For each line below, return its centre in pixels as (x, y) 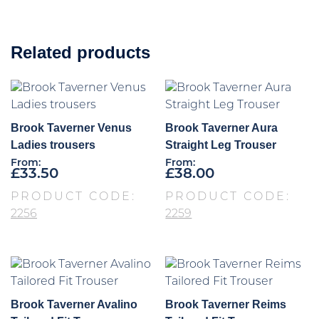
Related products (80, 52)
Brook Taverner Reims (226, 305)
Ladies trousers (53, 145)
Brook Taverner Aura (222, 127)
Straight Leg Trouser (221, 145)
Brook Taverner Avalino (74, 305)
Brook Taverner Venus (71, 127)
